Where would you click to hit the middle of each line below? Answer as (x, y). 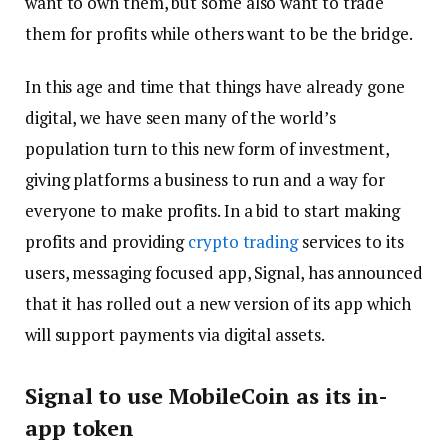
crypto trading (243, 242)
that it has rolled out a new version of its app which (218, 304)
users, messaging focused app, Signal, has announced (224, 273)
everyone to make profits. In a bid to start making (212, 211)
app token (80, 427)
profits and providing (107, 242)
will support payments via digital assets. (175, 335)
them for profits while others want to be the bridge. (219, 34)
